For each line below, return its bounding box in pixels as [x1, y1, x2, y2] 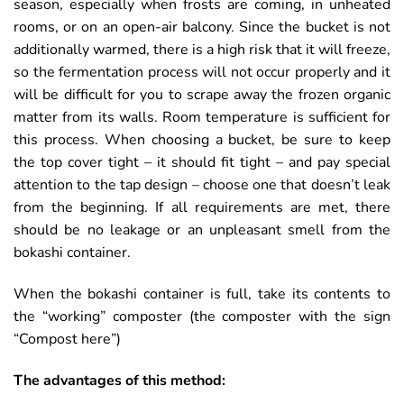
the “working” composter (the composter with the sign [14, 307, 390, 327]
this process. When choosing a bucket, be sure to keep [14, 130, 390, 151]
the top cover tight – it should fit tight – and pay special [14, 152, 390, 173]
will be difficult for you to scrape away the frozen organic [14, 85, 390, 106]
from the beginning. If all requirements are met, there [14, 197, 390, 218]
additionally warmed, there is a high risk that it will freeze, [14, 40, 390, 60]
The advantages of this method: [14, 371, 225, 391]
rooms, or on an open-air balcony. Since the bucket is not [14, 17, 390, 38]
